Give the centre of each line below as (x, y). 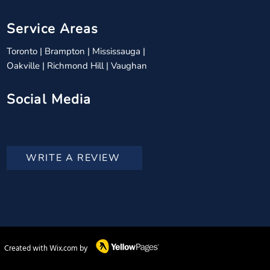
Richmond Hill (77, 66)
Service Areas (53, 29)
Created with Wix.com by (46, 249)
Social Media (49, 99)
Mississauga (118, 51)
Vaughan (129, 66)
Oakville (24, 66)
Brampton (66, 51)
